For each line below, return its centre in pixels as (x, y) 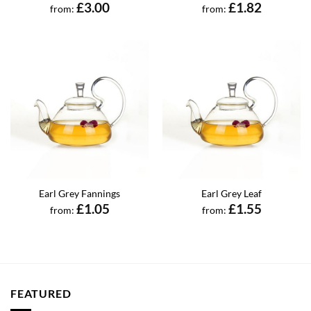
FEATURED (41, 293)
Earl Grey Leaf (232, 193)
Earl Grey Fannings (79, 193)
